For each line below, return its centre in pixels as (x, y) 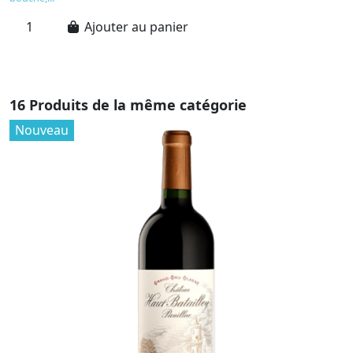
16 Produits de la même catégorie (128, 104)
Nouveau (42, 130)
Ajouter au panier (136, 26)
